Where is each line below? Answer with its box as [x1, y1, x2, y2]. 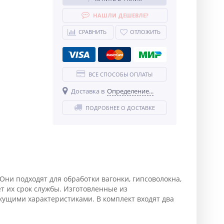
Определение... [106, 86, 153, 95]
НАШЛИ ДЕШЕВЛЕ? [92, 11, 148, 19]
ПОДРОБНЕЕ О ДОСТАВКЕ [85, 104, 155, 111]
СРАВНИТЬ [78, 28, 107, 35]
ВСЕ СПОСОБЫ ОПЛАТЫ [88, 70, 152, 78]
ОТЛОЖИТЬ [129, 28, 160, 35]
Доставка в [70, 86, 104, 95]
